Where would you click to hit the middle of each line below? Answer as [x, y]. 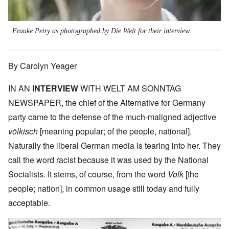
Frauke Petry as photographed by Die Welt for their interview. [102, 31]
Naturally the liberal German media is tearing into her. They [114, 146]
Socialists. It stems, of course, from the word [88, 174]
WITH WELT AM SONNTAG [130, 88]
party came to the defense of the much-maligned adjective [112, 117]
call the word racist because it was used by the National [108, 160]
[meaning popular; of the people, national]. [116, 131]
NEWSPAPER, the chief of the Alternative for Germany [107, 103]
